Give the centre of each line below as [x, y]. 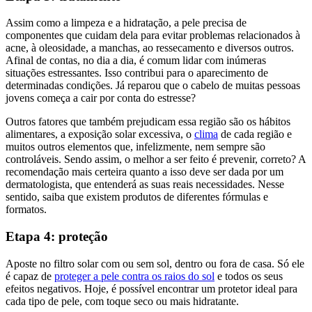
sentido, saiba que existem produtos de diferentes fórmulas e [137, 197]
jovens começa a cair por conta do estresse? [101, 98]
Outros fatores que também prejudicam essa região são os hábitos [148, 122]
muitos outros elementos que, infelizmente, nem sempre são [135, 147]
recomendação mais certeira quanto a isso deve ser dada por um [145, 172]
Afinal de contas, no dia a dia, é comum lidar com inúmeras [136, 61]
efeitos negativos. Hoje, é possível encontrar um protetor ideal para [151, 288]
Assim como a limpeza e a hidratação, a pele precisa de [126, 23]
